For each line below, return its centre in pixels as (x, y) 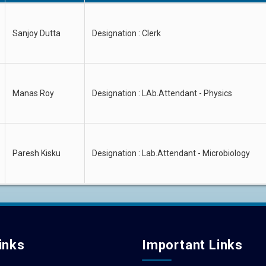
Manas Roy (33, 93)
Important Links (192, 245)
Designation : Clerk (126, 33)
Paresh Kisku (37, 153)
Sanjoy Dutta (37, 33)
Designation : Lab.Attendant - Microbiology (171, 153)
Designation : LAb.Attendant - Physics (162, 93)
